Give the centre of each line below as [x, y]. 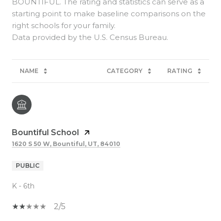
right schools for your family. [64, 25]
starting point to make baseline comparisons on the [109, 13]
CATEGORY [125, 71]
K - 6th [23, 186]
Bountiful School [45, 132]
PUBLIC [28, 165]
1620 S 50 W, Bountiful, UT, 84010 [66, 144]
